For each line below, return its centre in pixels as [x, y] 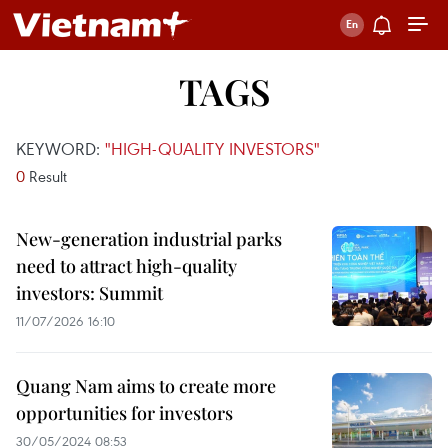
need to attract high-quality [126, 266]
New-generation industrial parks [149, 239]
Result [46, 176]
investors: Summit [89, 293]
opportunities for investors [124, 413]
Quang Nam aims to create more [146, 386]
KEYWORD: [60, 148]
